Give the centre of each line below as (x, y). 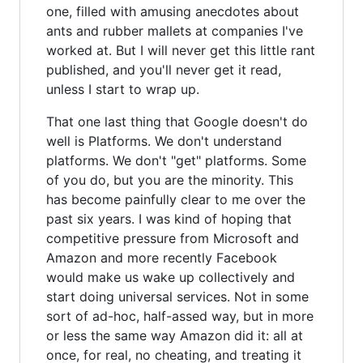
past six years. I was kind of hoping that (169, 218)
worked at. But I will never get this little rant (181, 50)
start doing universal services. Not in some (177, 296)
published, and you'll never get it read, (164, 69)
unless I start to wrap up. (123, 89)
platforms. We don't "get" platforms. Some (176, 160)
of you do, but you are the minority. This (170, 179)
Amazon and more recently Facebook (162, 257)
